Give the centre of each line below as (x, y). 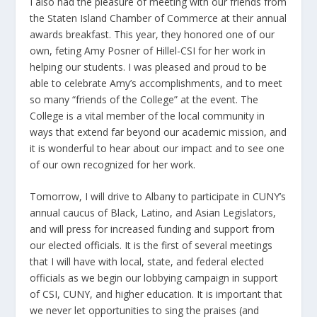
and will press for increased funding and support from (152, 229)
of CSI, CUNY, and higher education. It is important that (156, 294)
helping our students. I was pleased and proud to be (149, 67)
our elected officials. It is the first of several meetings (151, 246)
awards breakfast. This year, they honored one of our (152, 34)
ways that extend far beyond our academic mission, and (158, 132)
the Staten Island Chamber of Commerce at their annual (158, 18)
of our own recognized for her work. (113, 164)
